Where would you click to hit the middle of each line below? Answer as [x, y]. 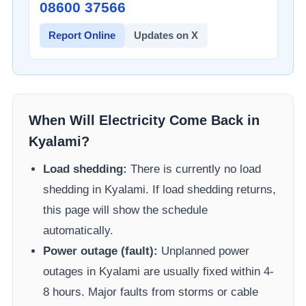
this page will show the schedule [126, 210]
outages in [71, 272]
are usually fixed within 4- [207, 272]
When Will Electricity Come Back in [144, 120]
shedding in [74, 190]
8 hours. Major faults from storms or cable [151, 292]
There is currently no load [194, 169]
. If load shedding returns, [211, 190]
